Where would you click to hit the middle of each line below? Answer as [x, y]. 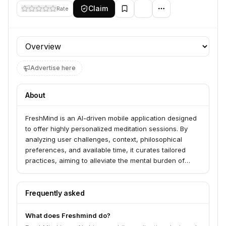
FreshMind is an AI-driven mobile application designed [111, 118]
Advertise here [53, 68]
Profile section [44, 42]
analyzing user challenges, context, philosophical [104, 139]
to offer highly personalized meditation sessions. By [106, 129]
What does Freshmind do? [68, 215]
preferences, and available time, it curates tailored [105, 150]
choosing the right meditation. [72, 171]
